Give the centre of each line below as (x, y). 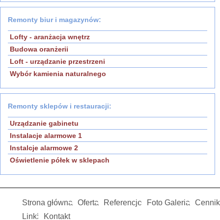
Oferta (88, 203)
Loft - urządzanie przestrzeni (57, 62)
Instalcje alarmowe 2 (44, 148)
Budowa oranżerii (39, 49)
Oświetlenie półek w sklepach (60, 160)
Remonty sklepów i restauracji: (60, 106)
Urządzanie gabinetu (44, 124)
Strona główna (47, 203)
